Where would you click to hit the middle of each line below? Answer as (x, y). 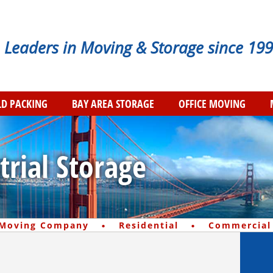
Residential (148, 225)
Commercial (239, 225)
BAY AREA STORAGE (113, 104)
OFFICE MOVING (212, 104)
